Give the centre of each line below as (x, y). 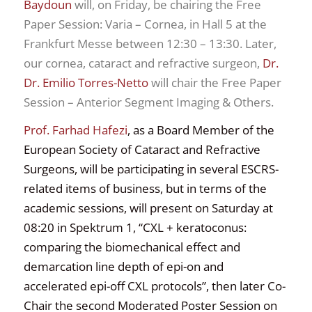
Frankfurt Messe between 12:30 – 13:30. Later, (150, 44)
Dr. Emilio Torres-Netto (86, 83)
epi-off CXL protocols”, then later (179, 286)
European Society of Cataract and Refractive (142, 150)
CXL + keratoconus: (195, 228)
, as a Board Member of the (201, 130)
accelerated (57, 286)
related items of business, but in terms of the (145, 189)
